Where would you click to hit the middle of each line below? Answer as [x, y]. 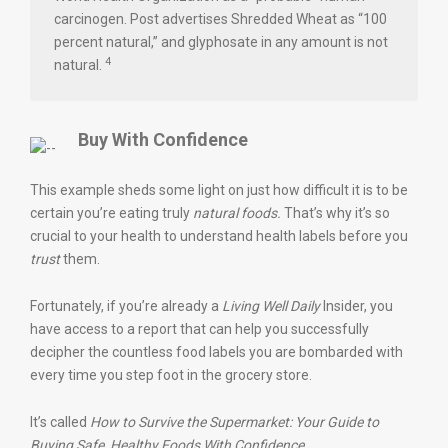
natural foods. [237, 213]
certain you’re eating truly [110, 213]
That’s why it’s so [337, 213]
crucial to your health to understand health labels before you [219, 236]
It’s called [60, 422]
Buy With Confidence [163, 139]
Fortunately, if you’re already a [126, 306]
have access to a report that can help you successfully [199, 329]
